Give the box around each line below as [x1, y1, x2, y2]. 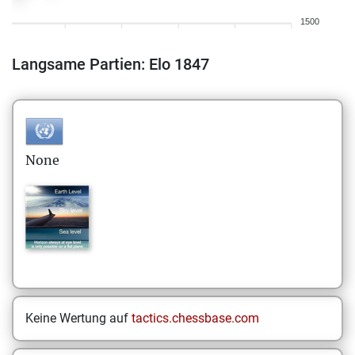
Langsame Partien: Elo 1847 [12, 55, 209, 74]
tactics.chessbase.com [132, 311, 259, 326]
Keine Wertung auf [25, 311, 132, 326]
